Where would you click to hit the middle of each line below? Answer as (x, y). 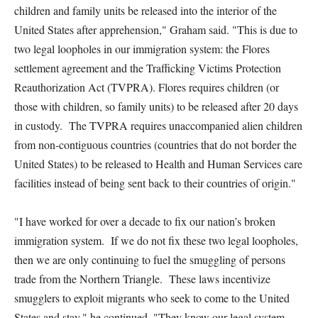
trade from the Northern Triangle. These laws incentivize (142, 279)
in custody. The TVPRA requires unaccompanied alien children (158, 125)
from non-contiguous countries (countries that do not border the (155, 144)
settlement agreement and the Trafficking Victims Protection (148, 68)
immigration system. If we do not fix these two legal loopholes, (156, 240)
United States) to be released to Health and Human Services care (158, 164)
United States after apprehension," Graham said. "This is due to (156, 29)
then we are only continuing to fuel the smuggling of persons (150, 259)
